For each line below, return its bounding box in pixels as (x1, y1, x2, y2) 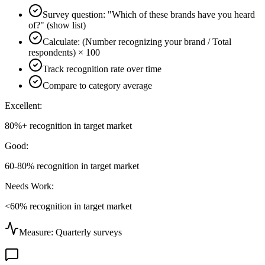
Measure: (19, 227, 56, 237)
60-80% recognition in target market (5, 160, 139, 171)
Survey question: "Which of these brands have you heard (43, 9, 255, 20)
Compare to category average (43, 80, 152, 91)
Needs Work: (5, 180, 54, 191)
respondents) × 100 (28, 47, 100, 57)
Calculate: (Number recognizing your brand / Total (43, 36, 231, 47)
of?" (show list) (28, 20, 86, 30)
